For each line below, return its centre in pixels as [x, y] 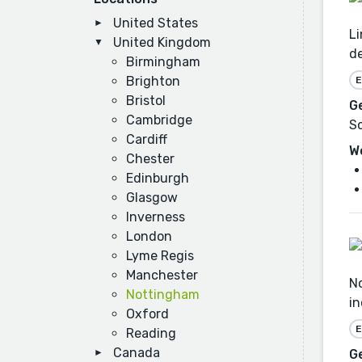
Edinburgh [158, 178]
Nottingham [163, 295]
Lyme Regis [160, 256]
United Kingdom [162, 42]
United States [156, 23]
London [149, 236]
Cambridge [159, 120]
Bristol [146, 101]
